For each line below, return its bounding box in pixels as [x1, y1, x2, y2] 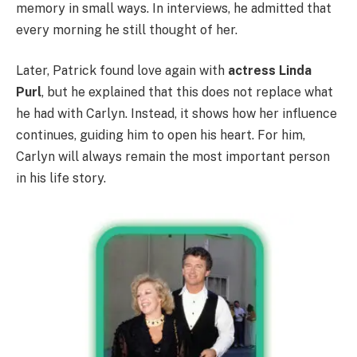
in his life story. [16, 171, 106, 186]
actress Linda [228, 63, 312, 79]
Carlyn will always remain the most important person [16, 149, 330, 165]
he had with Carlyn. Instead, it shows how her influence [16, 106, 337, 122]
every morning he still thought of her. [16, 22, 237, 37]
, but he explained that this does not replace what [41, 84, 333, 100]
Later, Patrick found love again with [16, 63, 228, 79]
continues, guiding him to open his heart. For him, [16, 127, 305, 143]
